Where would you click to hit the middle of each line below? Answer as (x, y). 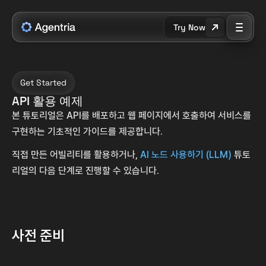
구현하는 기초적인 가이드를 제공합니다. (87, 132)
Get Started (43, 83)
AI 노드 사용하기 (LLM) (186, 155)
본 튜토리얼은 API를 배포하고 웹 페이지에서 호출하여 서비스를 (132, 115)
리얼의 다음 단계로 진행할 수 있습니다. (85, 171)
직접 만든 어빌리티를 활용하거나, (76, 155)
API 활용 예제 (47, 101)
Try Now (189, 27)
